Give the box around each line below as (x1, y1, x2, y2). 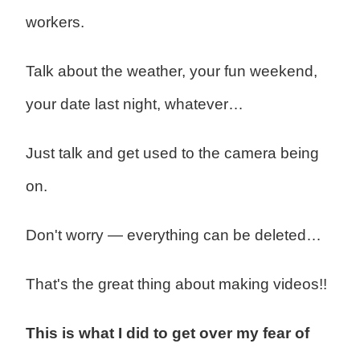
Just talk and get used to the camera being (25, 145, 319, 162)
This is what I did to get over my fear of (25, 325, 309, 342)
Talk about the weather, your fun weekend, (25, 63, 317, 80)
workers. (25, 14, 84, 31)
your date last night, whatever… (25, 96, 243, 113)
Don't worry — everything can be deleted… (25, 227, 321, 244)
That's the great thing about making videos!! (25, 276, 327, 293)
